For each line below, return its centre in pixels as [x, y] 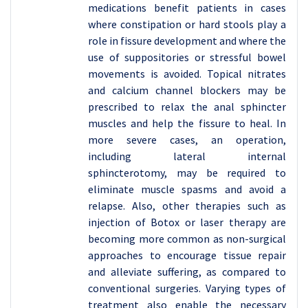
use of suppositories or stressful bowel [187, 57]
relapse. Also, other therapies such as [187, 205]
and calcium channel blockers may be [187, 90]
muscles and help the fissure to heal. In [187, 123]
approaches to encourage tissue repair [187, 255]
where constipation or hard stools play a [187, 24]
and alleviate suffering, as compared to [187, 271]
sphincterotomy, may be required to [187, 172]
